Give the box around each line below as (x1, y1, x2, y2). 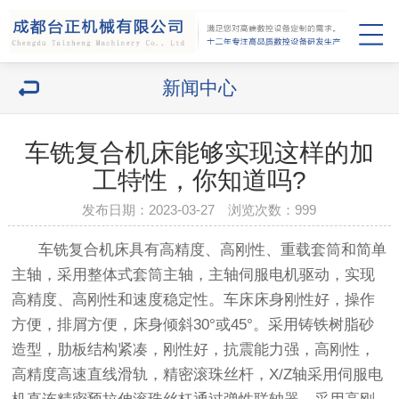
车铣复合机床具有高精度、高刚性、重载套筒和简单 (12, 241, 387, 259)
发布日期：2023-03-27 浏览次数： (82, 202, 296, 217)
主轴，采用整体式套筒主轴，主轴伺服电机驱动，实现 (12, 266, 376, 284)
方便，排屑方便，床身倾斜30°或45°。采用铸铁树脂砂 (12, 316, 375, 334)
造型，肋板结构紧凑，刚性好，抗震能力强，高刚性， (12, 341, 376, 359)
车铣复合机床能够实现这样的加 (24, 139, 374, 167)
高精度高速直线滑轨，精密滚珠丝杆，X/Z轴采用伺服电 (12, 366, 384, 384)
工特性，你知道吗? (92, 167, 306, 194)
